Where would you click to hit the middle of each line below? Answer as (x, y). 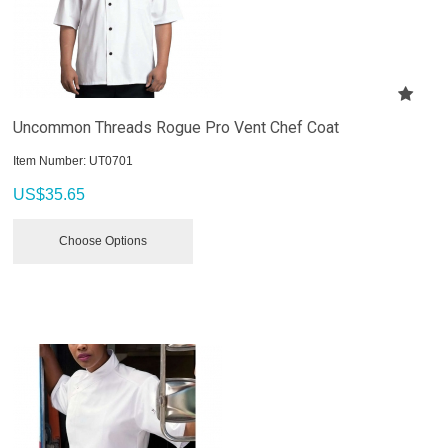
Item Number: (50, 160)
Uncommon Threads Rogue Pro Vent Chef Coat (176, 127)
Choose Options (103, 240)
